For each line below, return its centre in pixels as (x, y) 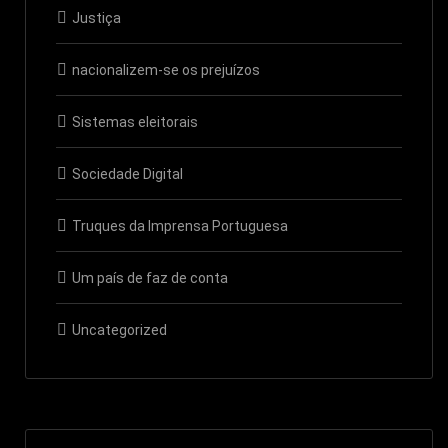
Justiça (96, 17)
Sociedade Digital (127, 173)
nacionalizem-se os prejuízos (166, 69)
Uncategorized (119, 329)
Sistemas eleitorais (135, 121)
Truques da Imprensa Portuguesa (180, 225)
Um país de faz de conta (150, 277)
